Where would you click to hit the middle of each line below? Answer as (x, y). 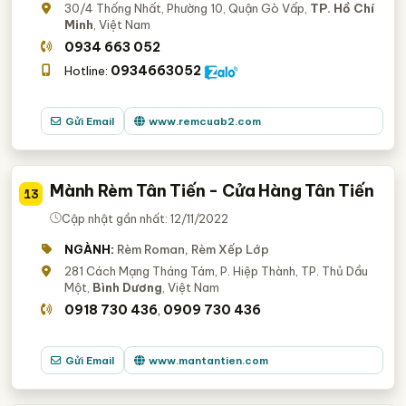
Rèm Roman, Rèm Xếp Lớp (193, 249)
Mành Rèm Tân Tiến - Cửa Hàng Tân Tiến (212, 191)
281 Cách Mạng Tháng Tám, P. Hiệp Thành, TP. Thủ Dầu (217, 271)
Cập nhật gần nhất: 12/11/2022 (145, 218)
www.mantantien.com (209, 360)
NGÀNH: (90, 249)
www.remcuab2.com (205, 121)
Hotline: (88, 71)
